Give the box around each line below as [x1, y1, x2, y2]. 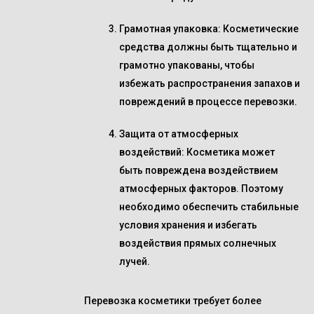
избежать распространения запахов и [119, 78, 300, 89]
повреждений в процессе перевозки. [119, 96, 297, 107]
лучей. [119, 256, 150, 267]
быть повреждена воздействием [119, 165, 278, 176]
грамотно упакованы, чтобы [119, 60, 254, 71]
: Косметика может [182, 146, 275, 158]
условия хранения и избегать [119, 219, 257, 231]
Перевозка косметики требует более [84, 295, 261, 306]
